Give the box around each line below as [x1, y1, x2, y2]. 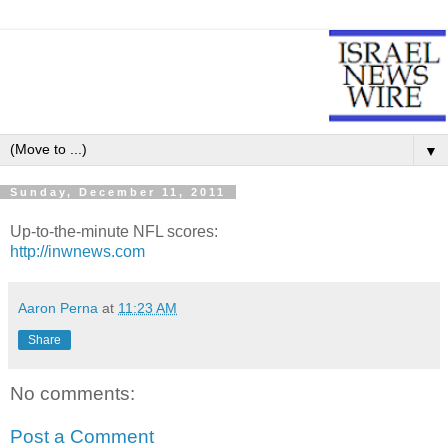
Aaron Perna [18, 299, 98, 316]
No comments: [10, 382, 135, 404]
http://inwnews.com [10, 242, 145, 260]
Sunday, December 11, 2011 [10, 186, 226, 199]
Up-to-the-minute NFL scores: [10, 222, 218, 240]
